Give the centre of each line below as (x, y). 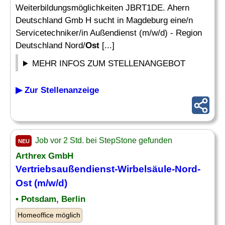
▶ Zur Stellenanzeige (57, 90)
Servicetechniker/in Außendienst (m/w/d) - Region (109, 33)
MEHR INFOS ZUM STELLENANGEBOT (109, 64)
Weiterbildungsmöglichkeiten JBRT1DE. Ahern (102, 8)
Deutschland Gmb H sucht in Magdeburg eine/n (104, 20)
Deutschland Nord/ (50, 45)
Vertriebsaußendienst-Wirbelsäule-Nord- (108, 169)
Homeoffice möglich (49, 215)
